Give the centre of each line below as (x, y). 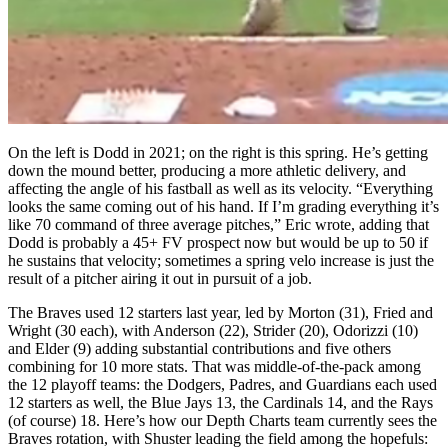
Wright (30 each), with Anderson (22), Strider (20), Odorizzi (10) (213, 330)
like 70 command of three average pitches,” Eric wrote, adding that (218, 224)
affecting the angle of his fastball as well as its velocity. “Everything (220, 188)
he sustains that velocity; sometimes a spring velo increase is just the (221, 260)
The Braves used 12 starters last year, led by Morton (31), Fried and (220, 312)
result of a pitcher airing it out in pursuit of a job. (160, 278)
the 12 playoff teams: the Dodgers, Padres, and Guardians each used (222, 384)
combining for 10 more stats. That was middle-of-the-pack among (214, 366)
